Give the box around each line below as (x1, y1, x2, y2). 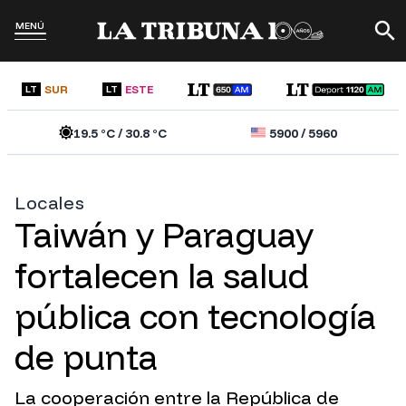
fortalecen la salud (14, 254, 309, 298)
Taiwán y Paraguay (14, 213, 314, 257)
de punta (14, 335, 158, 380)
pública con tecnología (14, 295, 376, 339)
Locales (14, 191, 85, 215)
